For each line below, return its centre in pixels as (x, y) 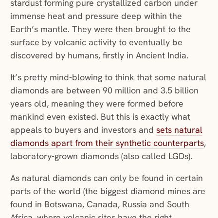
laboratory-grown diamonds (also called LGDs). (103, 156)
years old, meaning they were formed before (97, 104)
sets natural (179, 130)
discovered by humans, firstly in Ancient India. (100, 55)
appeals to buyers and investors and (83, 130)
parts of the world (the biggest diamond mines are (108, 191)
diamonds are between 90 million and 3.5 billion (104, 91)
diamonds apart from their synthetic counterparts (107, 143)
